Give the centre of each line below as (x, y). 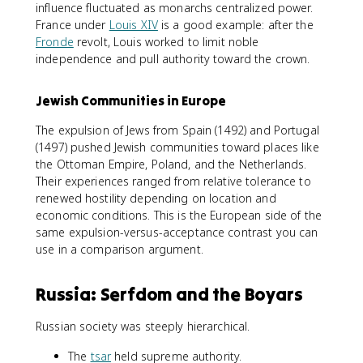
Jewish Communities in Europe (131, 100)
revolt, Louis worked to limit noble (166, 42)
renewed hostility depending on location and (156, 198)
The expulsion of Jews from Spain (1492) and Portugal (177, 130)
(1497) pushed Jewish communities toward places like (177, 147)
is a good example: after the (235, 25)
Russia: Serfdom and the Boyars (169, 294)
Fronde (55, 42)
